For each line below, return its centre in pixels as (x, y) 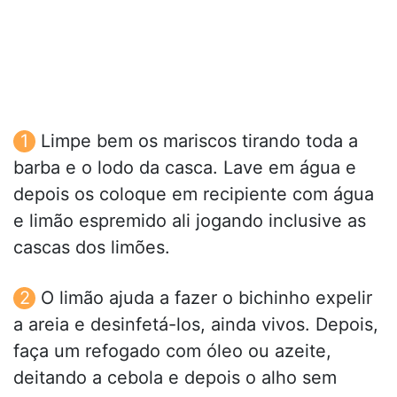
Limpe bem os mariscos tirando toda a (199, 141)
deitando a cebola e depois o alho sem (175, 378)
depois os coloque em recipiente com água (194, 195)
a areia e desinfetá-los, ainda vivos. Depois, (196, 325)
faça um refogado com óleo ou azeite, (172, 351)
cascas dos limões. (92, 248)
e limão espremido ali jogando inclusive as (190, 221)
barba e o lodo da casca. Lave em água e (185, 168)
